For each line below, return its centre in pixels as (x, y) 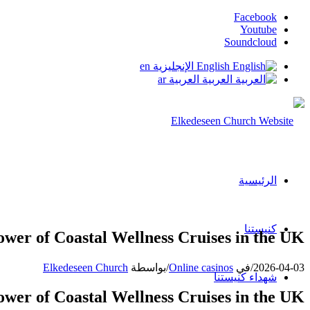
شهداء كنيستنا (245, 277)
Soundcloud (250, 42)
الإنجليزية (173, 66)
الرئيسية (258, 180)
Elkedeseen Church (85, 267)
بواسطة (147, 267)
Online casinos (201, 267)
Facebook (255, 17)
